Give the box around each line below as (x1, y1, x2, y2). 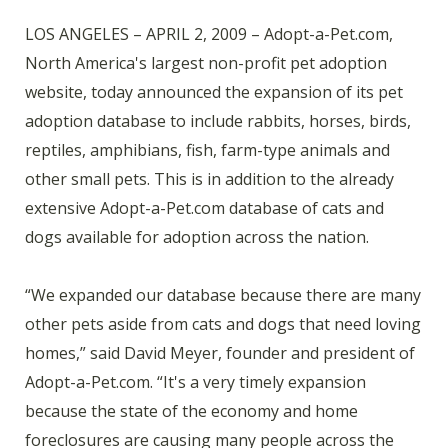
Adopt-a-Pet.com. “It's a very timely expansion (25, 370, 366, 393)
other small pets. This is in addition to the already (25, 167, 394, 190)
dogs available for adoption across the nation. (25, 225, 369, 248)
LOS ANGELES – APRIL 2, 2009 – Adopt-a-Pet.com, (25, 22, 393, 45)
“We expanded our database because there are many (25, 283, 421, 306)
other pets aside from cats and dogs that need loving (25, 312, 421, 335)
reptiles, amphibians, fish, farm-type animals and (25, 138, 390, 161)
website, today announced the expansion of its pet (25, 80, 403, 103)
